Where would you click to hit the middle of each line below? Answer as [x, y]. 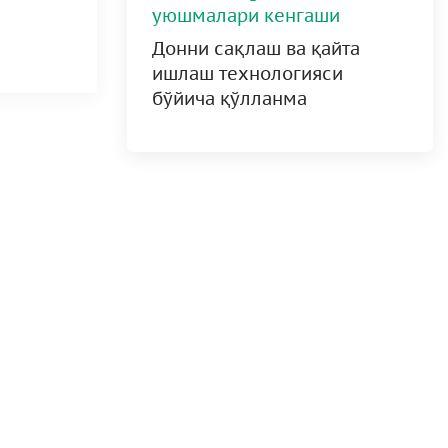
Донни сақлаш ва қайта [256, 48]
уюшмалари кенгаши [246, 15]
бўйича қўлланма [229, 98]
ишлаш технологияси [247, 73]
